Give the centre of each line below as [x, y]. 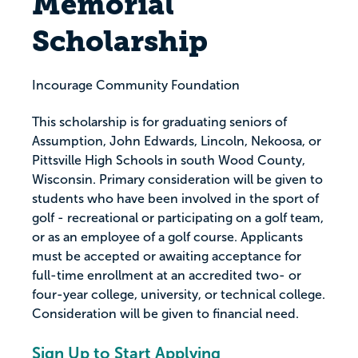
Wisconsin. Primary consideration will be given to [177, 179]
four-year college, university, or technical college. [179, 294]
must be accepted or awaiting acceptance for [167, 256]
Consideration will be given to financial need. [165, 314]
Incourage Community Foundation [136, 85]
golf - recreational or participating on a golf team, [178, 218]
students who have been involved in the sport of [175, 199]
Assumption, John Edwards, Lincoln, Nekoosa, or [177, 141]
